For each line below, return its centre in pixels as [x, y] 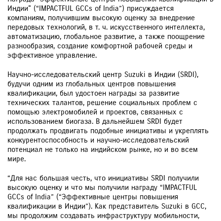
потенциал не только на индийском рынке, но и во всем [103, 150]
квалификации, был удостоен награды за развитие [93, 93]
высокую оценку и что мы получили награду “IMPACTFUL [102, 188]
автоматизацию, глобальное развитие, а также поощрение [106, 37]
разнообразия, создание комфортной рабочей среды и [100, 46]
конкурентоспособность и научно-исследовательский [98, 140]
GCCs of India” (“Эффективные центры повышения [93, 197]
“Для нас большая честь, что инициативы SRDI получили [103, 178]
